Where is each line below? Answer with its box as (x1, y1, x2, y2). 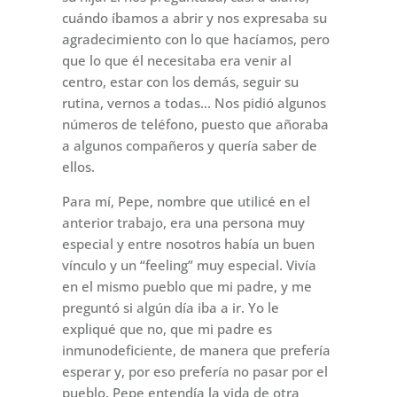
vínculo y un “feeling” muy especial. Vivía (61, 256, 316, 275)
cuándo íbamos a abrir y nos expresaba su (61, 9, 327, 27)
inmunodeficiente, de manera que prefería (61, 341, 331, 360)
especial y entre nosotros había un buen (61, 235, 315, 253)
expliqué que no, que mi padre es (61, 320, 272, 339)
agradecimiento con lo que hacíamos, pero (61, 30, 330, 49)
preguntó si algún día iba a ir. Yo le (61, 299, 279, 317)
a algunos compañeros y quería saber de (61, 136, 317, 155)
